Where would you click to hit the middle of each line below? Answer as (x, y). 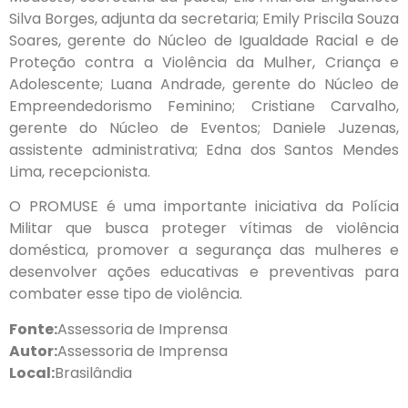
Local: (32, 372)
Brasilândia (93, 372)
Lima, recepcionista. (80, 171)
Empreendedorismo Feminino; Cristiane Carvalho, (204, 106)
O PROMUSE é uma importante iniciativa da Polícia (204, 207)
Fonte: (33, 329)
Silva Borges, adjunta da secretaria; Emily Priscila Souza (204, 18)
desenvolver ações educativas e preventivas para (204, 272)
